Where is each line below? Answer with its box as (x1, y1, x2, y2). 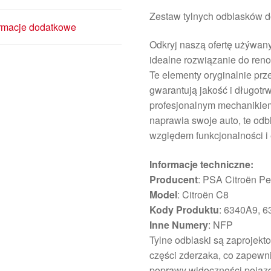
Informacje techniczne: (149, 157, 254, 172)
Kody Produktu (149, 203, 220, 217)
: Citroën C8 (177, 188, 229, 202)
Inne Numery (149, 218, 209, 232)
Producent (149, 172, 198, 187)
